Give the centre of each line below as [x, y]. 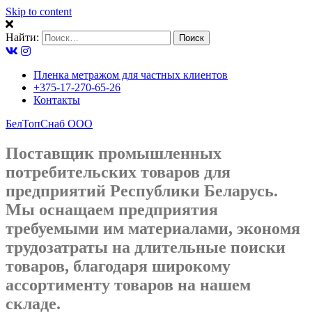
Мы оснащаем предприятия [112, 209]
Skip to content [39, 11]
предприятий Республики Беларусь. [142, 190]
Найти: [22, 37]
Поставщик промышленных [114, 153]
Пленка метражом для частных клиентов [131, 75]
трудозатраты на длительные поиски [146, 247]
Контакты [57, 100]
